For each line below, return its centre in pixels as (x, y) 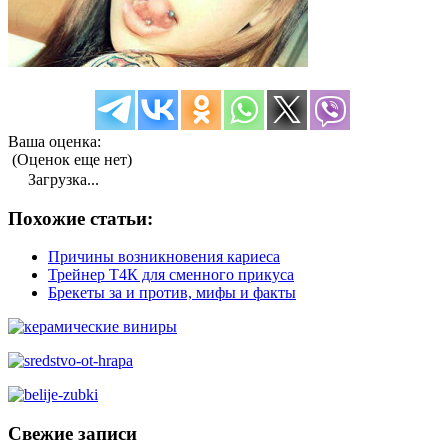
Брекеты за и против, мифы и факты (172, 293)
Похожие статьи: (80, 218)
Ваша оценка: (54, 141)
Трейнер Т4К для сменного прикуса (171, 275)
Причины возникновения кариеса (164, 257)
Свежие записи (72, 434)
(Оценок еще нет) (70, 159)
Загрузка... (61, 179)
